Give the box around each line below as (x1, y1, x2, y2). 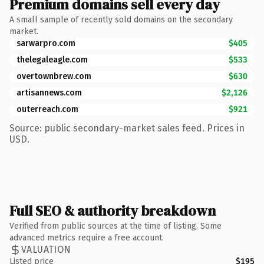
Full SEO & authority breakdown (9, 200, 216, 220)
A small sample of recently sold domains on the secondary (9, 14, 233, 25)
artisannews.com (16, 87, 82, 98)
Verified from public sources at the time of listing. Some (9, 220, 222, 231)
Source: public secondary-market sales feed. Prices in (9, 122, 245, 134)
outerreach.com (16, 104, 78, 114)
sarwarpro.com (16, 38, 75, 48)
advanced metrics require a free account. (9, 232, 164, 243)
